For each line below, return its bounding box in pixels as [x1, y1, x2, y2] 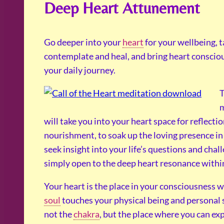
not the [44, 208, 73, 220]
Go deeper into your [44, 36, 122, 48]
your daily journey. [44, 64, 115, 76]
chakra [73, 208, 99, 220]
